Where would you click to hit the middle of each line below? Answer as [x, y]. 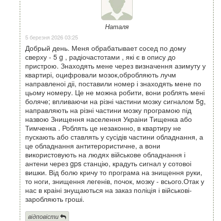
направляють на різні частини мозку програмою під [108, 110]
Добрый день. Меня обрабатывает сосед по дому [106, 48]
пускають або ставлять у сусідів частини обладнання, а [114, 136]
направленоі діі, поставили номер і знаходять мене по [113, 83]
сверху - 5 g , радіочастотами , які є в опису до [100, 56]
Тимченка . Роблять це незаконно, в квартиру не [103, 128]
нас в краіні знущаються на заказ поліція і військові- [109, 190]
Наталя [117, 26]
